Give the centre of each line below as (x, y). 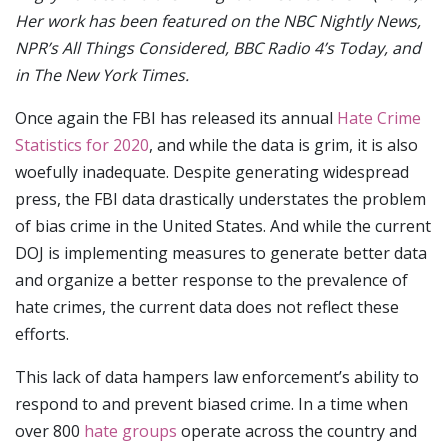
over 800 (49, 431)
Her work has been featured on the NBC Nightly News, (218, 21)
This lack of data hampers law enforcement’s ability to (217, 377)
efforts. (42, 334)
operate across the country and (297, 431)
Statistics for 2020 (82, 145)
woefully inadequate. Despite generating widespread (212, 172)
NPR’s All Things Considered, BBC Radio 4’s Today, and (218, 48)
